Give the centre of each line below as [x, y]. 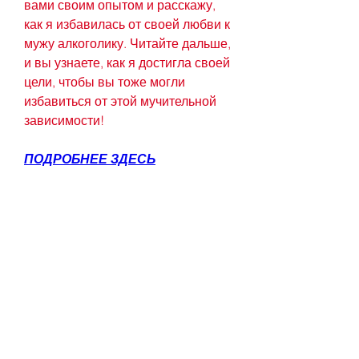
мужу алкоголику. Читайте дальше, [127, 44]
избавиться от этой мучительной [120, 101]
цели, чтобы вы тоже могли [105, 82]
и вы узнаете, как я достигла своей [127, 63]
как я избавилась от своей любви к [127, 24]
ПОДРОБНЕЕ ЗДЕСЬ [90, 159]
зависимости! [64, 121]
